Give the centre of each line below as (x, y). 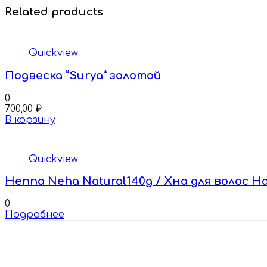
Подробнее (35, 215)
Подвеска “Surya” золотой (83, 75)
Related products (54, 12)
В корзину (30, 119)
